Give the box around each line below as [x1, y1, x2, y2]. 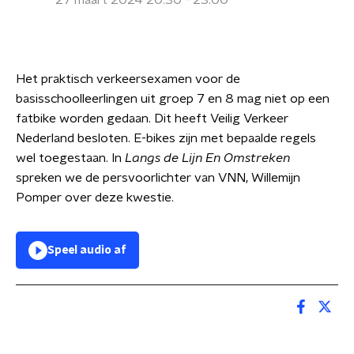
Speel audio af [47, 245, 126, 256]
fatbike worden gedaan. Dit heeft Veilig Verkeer [16, 112, 288, 125]
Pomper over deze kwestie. [16, 191, 174, 204]
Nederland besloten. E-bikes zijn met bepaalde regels [16, 132, 316, 145]
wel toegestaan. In [16, 152, 125, 164]
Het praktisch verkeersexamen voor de [16, 73, 240, 85]
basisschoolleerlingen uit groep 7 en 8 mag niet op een [16, 92, 330, 105]
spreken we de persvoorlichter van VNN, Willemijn [16, 171, 300, 184]
